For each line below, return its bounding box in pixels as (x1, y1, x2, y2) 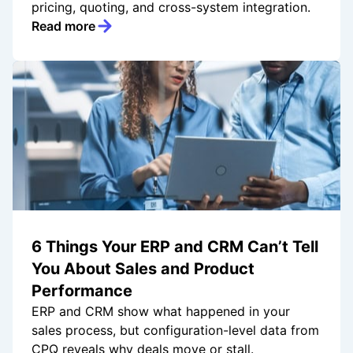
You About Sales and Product (32, 259, 255, 279)
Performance (32, 281, 132, 301)
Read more (32, 18, 95, 35)
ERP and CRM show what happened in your (32, 303, 290, 320)
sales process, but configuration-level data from (32, 322, 319, 339)
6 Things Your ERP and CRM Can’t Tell (32, 237, 318, 257)
